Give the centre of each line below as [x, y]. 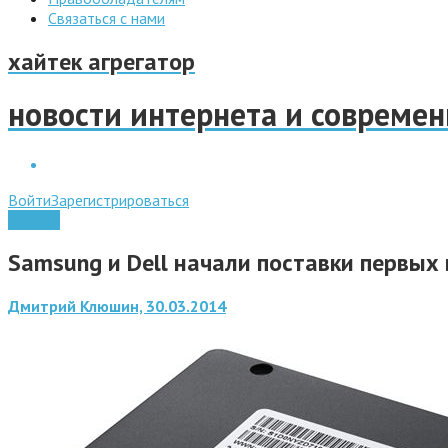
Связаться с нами [106, 18]
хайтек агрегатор [101, 61]
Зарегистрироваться [120, 199]
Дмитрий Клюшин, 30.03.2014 [117, 305]
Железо [34, 219]
